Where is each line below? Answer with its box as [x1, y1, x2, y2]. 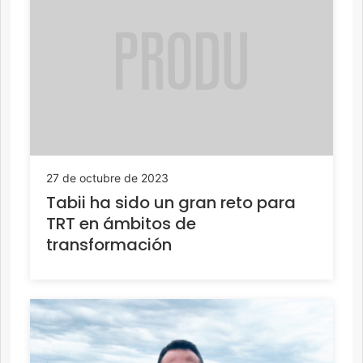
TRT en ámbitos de [46, 211, 196, 235]
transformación [46, 233, 172, 256]
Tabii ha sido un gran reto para [46, 190, 296, 214]
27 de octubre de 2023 [46, 170, 169, 185]
